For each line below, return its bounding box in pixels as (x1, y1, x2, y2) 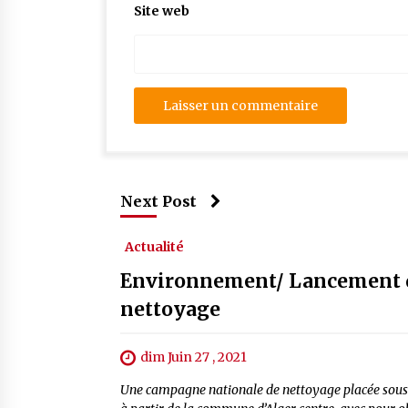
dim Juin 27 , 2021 (140, 349, 247, 365)
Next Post (120, 192, 197, 210)
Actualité (125, 239, 184, 255)
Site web (134, 3, 189, 19)
